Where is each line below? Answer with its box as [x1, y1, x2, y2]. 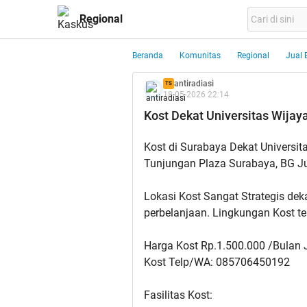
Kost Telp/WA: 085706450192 [144, 256, 290, 269]
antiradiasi [174, 79, 214, 88]
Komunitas [180, 51, 221, 60]
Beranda [132, 51, 163, 60]
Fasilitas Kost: [144, 288, 212, 302]
